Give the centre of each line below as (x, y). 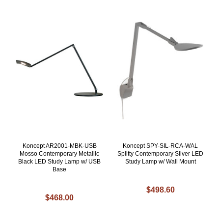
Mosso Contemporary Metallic (60, 153)
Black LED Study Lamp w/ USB (60, 161)
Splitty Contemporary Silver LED (161, 153)
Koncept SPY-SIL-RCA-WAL (161, 146)
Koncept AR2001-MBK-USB (59, 146)
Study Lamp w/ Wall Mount (160, 161)
